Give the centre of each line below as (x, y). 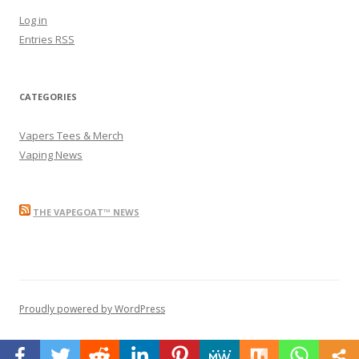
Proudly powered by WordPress (92, 309)
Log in (33, 20)
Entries (37, 40)
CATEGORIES (48, 97)
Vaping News (51, 155)
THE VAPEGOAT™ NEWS (86, 212)
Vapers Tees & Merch (71, 136)
